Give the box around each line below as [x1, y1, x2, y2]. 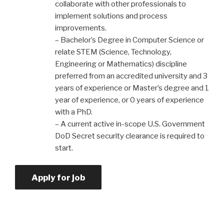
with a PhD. [55, 107, 92, 116]
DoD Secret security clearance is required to [55, 131, 204, 140]
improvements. [55, 23, 106, 32]
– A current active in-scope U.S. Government [55, 119, 205, 128]
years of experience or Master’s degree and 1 [55, 83, 209, 92]
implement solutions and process [55, 11, 167, 20]
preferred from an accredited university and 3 [55, 71, 207, 80]
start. [55, 143, 73, 152]
